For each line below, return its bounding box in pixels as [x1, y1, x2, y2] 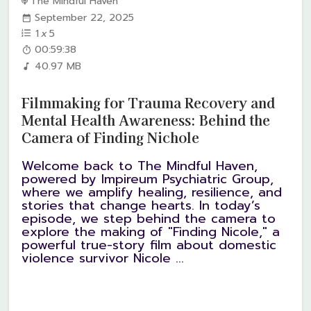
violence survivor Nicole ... [22, 248, 185, 268]
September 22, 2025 [35, 10, 135, 26]
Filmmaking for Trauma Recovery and [22, 92, 276, 113]
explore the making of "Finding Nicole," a [22, 221, 280, 242]
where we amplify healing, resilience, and [22, 182, 283, 202]
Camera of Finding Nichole [22, 127, 200, 148]
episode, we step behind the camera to [22, 208, 276, 228]
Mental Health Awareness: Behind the [22, 110, 271, 131]
